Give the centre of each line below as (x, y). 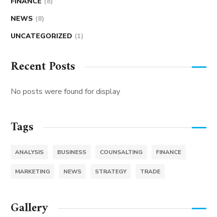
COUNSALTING (121, 152)
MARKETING (33, 171)
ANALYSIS (30, 152)
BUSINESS (72, 152)
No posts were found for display (66, 91)
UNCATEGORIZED (42, 36)
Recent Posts (43, 67)
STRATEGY (111, 171)
